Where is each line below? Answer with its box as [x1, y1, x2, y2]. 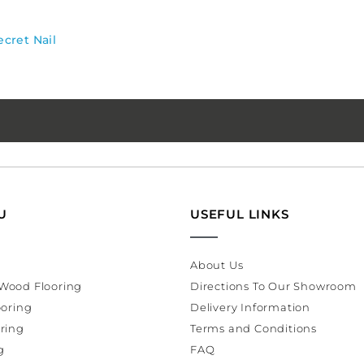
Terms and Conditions [190, 322, 317, 336]
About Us [190, 258, 244, 272]
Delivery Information [190, 301, 310, 314]
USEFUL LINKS [190, 206, 289, 223]
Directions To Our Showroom [190, 279, 357, 293]
